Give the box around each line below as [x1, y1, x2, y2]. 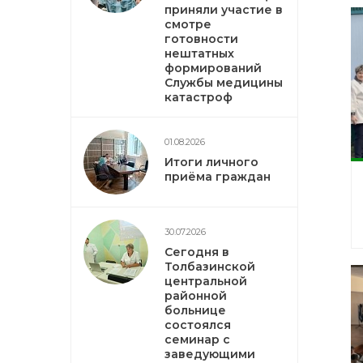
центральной [164, 274, 247, 288]
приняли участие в [164, 2, 283, 17]
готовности [164, 32, 238, 46]
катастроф [164, 90, 233, 105]
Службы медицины [164, 75, 283, 90]
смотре [164, 17, 211, 32]
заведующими [164, 347, 255, 361]
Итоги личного [164, 155, 258, 169]
